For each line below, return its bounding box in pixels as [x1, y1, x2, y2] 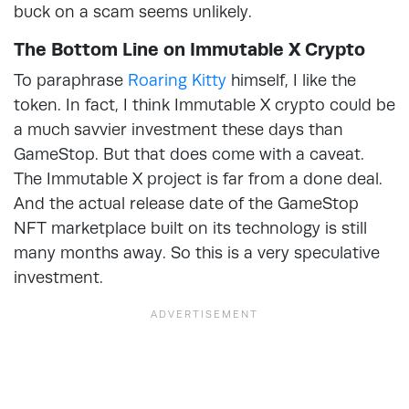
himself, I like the [226, 69, 356, 89]
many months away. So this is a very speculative [14, 242, 380, 262]
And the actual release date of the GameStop [14, 193, 359, 213]
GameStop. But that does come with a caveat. [14, 143, 364, 163]
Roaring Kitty [128, 69, 226, 89]
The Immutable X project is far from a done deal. [14, 168, 383, 188]
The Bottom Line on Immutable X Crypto [14, 37, 365, 60]
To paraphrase [14, 69, 128, 89]
